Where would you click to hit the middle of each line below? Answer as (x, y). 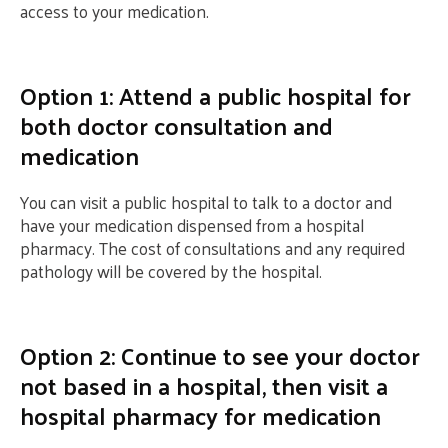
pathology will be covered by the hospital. (171, 271)
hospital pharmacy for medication (200, 415)
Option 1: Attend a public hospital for (215, 95)
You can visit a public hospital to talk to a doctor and (206, 202)
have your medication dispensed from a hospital (192, 225)
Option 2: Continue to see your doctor (220, 355)
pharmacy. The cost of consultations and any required (212, 248)
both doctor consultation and (176, 125)
